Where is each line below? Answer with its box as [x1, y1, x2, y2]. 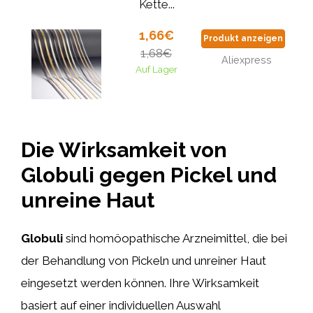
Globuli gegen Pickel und [21, 163, 277, 187]
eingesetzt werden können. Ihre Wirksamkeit [21, 276, 259, 290]
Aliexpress [221, 54, 272, 66]
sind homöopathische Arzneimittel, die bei [63, 231, 287, 245]
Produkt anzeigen [203, 34, 283, 43]
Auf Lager [135, 64, 177, 75]
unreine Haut [21, 188, 154, 212]
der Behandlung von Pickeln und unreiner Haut [21, 254, 266, 268]
